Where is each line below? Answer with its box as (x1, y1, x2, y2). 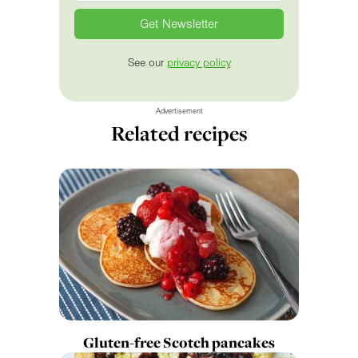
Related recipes (110, 119, 248, 148)
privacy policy (166, 57, 231, 70)
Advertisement (155, 106, 203, 117)
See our (127, 57, 167, 70)
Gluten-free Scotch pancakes (83, 332, 275, 353)
